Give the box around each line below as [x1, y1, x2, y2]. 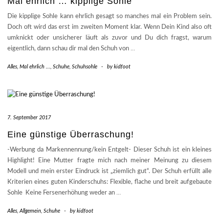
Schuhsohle [72, 64, 97, 70]
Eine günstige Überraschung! [7, 130, 134, 140]
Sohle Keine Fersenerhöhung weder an [7, 190, 116, 197]
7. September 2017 [7, 115, 51, 121]
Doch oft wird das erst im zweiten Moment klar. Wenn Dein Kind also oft [7, 24, 212, 31]
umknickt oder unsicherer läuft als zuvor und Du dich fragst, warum [7, 35, 212, 42]
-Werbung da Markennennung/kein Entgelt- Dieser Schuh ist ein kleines [7, 147, 212, 153]
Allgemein [20, 208, 41, 214]
